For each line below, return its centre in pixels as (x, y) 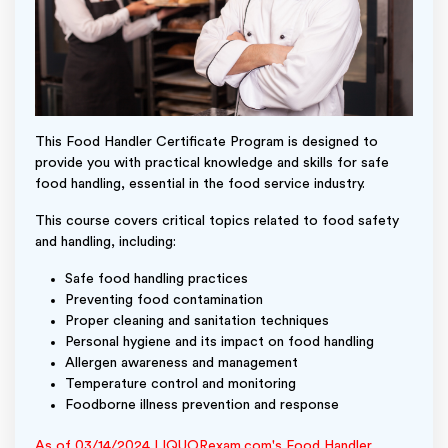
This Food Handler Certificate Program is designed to (206, 142)
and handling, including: (105, 242)
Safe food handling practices (156, 279)
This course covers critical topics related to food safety (217, 221)
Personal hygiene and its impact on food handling (219, 342)
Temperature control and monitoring (180, 384)
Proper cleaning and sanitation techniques (197, 321)
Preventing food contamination (164, 300)
